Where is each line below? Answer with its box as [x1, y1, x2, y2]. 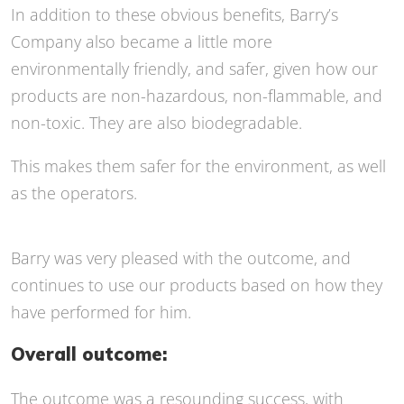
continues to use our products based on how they [11, 274, 382, 297]
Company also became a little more [11, 31, 272, 53]
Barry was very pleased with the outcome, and [11, 247, 351, 270]
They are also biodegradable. [89, 112, 302, 134]
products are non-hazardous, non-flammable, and [11, 85, 382, 107]
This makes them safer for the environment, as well [11, 155, 386, 178]
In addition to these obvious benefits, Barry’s [11, 4, 338, 26]
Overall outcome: [11, 343, 167, 366]
